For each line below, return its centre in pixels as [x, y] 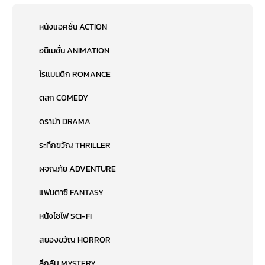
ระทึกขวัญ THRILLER [75, 146]
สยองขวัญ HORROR [75, 240]
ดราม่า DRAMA [65, 122]
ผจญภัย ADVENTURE [78, 169]
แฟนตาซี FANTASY [72, 193]
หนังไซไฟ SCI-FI [66, 216]
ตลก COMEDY [64, 98]
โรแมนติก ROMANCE [75, 75]
